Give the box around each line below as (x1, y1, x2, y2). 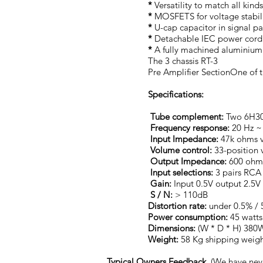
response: (190, 122, 230, 133)
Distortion (148, 200, 187, 211)
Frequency (150, 122, 190, 133)
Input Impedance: (148, 133, 218, 144)
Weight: (148, 234, 178, 245)
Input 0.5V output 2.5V (171, 178, 261, 189)
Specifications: (148, 89, 204, 100)
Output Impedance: (148, 156, 227, 167)
